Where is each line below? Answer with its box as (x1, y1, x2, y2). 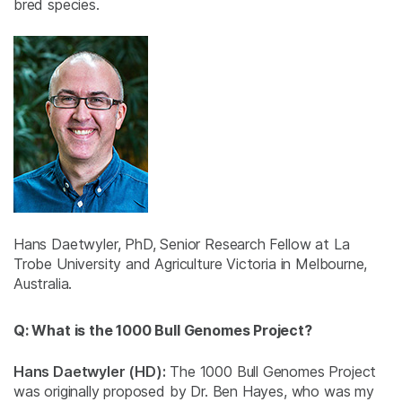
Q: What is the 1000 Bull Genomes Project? (13, 321, 312, 340)
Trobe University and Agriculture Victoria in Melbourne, (13, 255, 368, 274)
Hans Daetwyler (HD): (13, 363, 166, 381)
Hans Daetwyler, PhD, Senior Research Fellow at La (13, 235, 350, 254)
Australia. (13, 275, 73, 293)
